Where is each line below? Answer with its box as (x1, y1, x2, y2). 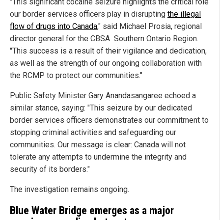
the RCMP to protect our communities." (10, 71, 142, 81)
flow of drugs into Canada (10, 22, 97, 31)
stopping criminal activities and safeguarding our (10, 128, 176, 137)
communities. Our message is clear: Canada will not (10, 140, 186, 150)
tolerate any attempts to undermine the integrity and (10, 152, 187, 162)
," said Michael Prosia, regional (97, 22, 202, 31)
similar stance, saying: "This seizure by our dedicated (10, 103, 192, 113)
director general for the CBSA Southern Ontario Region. (10, 34, 198, 44)
